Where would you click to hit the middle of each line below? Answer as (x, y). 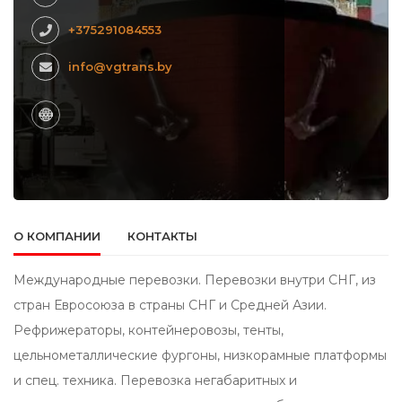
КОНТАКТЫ (162, 236)
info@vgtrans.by (120, 67)
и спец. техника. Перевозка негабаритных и (155, 381)
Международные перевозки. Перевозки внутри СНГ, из (195, 280)
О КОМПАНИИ (57, 236)
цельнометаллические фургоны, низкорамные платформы (200, 356)
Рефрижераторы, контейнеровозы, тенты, (149, 331)
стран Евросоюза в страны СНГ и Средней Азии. (170, 306)
